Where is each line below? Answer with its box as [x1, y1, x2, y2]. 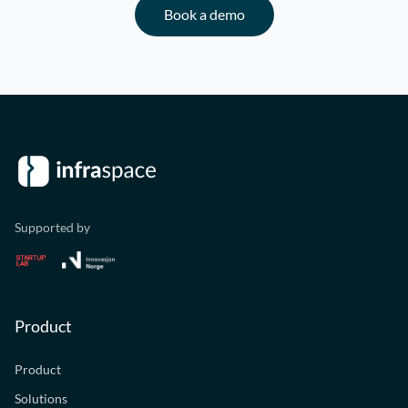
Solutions [15, 391, 67, 406]
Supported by [15, 219, 90, 235]
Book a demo [163, 5, 245, 23]
